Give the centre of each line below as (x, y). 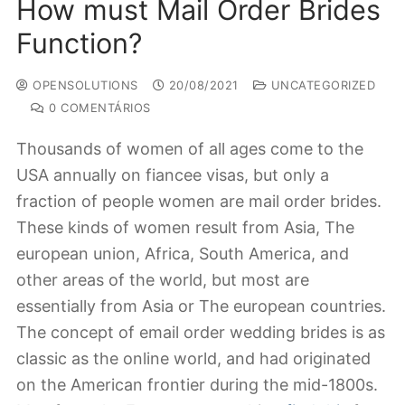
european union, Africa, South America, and (183, 254)
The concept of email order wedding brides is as (201, 333)
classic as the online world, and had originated (193, 359)
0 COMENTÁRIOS (98, 108)
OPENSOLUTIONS (83, 85)
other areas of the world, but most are (163, 280)
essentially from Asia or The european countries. (201, 306)
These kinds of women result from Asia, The (185, 228)
